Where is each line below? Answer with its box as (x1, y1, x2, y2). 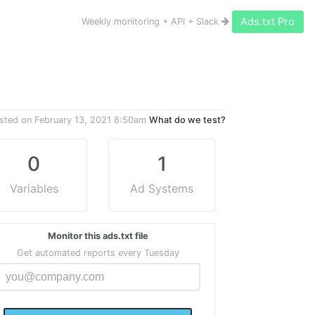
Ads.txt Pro (240, 15, 295, 29)
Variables (9, 181, 58, 195)
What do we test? (149, 115, 226, 125)
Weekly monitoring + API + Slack (81, 16, 221, 27)
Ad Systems (130, 181, 194, 195)
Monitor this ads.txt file (47, 231, 148, 241)
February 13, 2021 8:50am (34, 115, 146, 125)
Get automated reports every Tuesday (16, 247, 179, 258)
